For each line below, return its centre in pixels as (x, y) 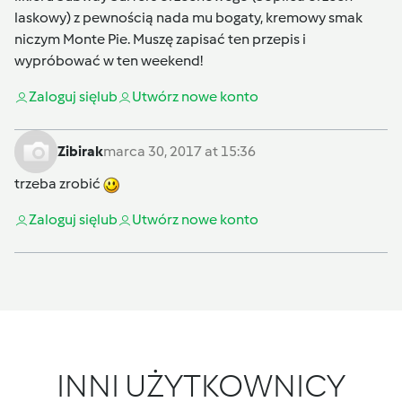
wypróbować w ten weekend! (109, 61)
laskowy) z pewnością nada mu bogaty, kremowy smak (188, 18)
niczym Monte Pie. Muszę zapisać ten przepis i (160, 39)
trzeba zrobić (59, 184)
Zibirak (80, 152)
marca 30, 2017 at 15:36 (179, 152)
